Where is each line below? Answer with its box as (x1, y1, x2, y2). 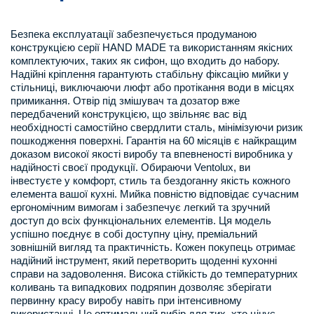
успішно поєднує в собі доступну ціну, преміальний (11, 228, 257, 240)
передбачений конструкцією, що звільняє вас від (11, 108, 247, 120)
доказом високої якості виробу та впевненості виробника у (11, 148, 293, 160)
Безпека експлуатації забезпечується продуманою (11, 28, 257, 40)
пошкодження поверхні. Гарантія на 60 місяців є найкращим (11, 135, 296, 146)
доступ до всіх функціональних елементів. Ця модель (11, 214, 271, 226)
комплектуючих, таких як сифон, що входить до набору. (11, 55, 280, 67)
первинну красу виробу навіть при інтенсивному (11, 294, 242, 306)
